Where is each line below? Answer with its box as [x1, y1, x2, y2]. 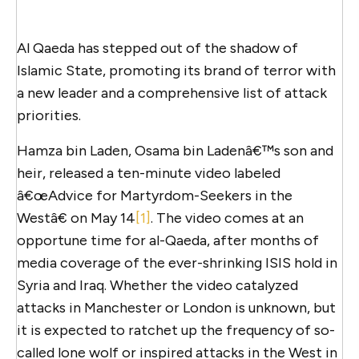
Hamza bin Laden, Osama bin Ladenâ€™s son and [17, 141, 333, 159]
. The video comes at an [151, 208, 304, 227]
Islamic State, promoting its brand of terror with [17, 61, 336, 79]
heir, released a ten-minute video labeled [17, 163, 280, 182]
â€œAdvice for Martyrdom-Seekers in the [17, 186, 292, 204]
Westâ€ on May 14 [17, 208, 135, 227]
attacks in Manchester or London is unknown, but [17, 298, 336, 317]
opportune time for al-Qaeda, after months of [17, 231, 319, 249]
